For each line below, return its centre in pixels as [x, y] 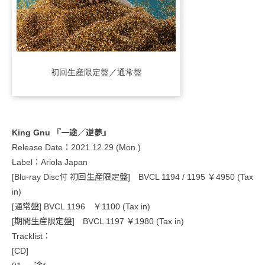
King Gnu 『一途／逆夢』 [61, 132]
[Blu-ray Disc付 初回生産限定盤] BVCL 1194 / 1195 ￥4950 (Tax [132, 177]
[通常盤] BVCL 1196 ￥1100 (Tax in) [81, 206]
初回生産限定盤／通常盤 [96, 71]
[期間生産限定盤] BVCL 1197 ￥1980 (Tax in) [98, 221]
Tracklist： [31, 236]
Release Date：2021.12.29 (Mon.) [76, 147]
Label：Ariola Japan [50, 162]
